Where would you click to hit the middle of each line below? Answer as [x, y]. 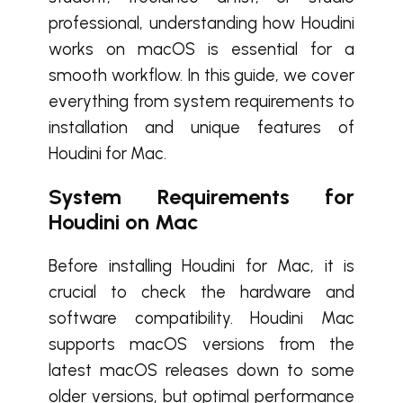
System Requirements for [201, 197]
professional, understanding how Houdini [201, 23]
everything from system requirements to [201, 101]
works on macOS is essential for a [201, 49]
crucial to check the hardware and [201, 292]
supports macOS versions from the [201, 344]
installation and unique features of [201, 127]
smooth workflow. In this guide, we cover [201, 75]
